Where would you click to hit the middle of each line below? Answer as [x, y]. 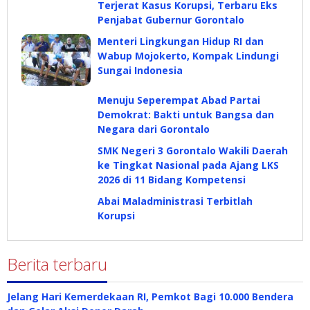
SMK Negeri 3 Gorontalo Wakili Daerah [193, 151]
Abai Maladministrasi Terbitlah [175, 201]
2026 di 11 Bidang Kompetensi [172, 180]
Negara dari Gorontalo [154, 129]
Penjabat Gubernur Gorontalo [171, 20]
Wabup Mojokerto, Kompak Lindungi [188, 56]
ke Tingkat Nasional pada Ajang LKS [188, 165]
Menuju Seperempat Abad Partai [179, 100]
